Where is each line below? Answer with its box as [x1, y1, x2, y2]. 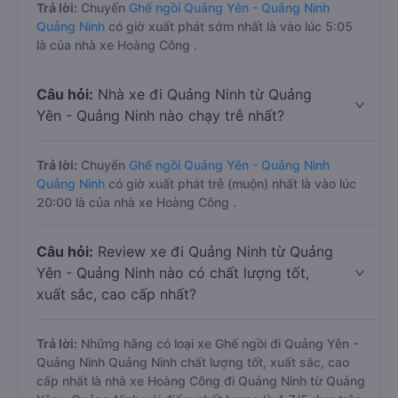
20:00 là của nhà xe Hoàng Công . [36, 195, 236, 210]
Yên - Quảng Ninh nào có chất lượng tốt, [36, 264, 309, 282]
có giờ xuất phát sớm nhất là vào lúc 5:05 [105, 19, 353, 34]
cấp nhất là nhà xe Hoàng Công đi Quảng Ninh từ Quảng [36, 373, 365, 388]
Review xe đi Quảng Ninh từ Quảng [93, 243, 333, 260]
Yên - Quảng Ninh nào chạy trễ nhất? [36, 107, 284, 124]
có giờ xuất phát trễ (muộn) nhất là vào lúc [105, 176, 356, 191]
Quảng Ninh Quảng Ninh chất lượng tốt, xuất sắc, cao [36, 354, 349, 370]
